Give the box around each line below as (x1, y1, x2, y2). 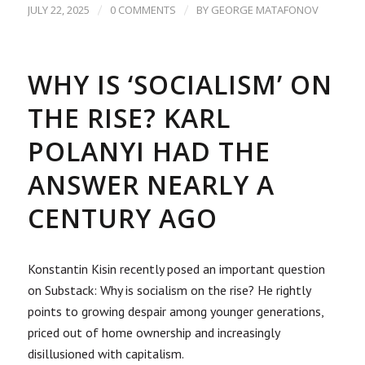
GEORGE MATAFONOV (210, 2, 319, 17)
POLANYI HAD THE (27, 133, 270, 169)
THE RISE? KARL (27, 99, 231, 135)
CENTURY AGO (27, 200, 218, 235)
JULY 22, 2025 (27, 2, 90, 17)
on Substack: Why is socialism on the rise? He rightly (27, 282, 310, 299)
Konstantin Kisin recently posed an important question (27, 261, 325, 278)
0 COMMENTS (109, 2, 176, 17)
